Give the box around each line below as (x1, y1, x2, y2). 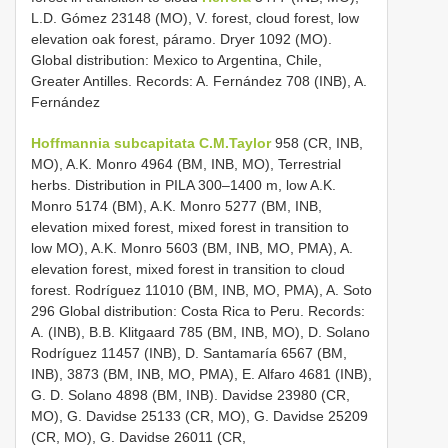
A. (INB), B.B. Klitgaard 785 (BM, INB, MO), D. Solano (31, 323, 370, 340)
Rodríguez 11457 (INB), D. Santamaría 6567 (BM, (31, 344, 347, 361)
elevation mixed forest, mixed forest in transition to (31, 218, 349, 235)
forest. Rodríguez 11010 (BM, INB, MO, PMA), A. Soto (31, 281, 372, 298)
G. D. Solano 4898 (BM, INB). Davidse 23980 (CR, (31, 386, 350, 403)
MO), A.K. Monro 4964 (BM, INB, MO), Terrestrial (31, 155, 341, 172)
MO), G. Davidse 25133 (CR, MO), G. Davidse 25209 (31, 407, 368, 424)
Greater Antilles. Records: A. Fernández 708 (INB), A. (31, 72, 367, 89)
